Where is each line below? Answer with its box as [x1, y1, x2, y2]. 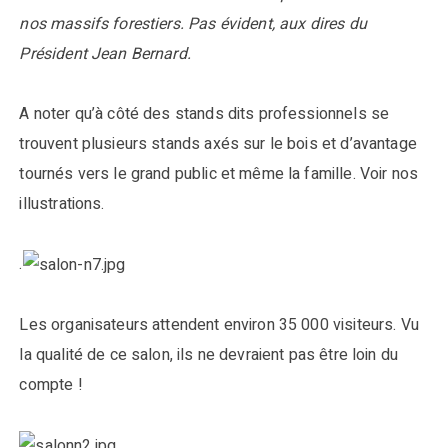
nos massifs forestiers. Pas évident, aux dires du [19, 12, 367, 37]
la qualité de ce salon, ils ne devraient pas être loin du [19, 342, 399, 367]
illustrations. [19, 192, 105, 217]
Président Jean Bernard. [19, 42, 191, 67]
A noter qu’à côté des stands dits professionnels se [19, 102, 390, 127]
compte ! [19, 372, 83, 397]
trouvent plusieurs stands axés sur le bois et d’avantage [19, 132, 417, 157]
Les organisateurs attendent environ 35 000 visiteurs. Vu [19, 312, 419, 337]
